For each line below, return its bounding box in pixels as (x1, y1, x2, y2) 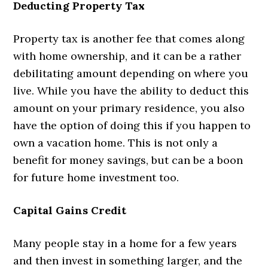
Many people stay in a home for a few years (13, 236, 237, 250)
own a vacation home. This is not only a (13, 135, 218, 150)
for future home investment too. (13, 170, 179, 184)
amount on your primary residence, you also (13, 100, 245, 115)
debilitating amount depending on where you (13, 66, 249, 80)
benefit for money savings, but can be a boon (13, 153, 243, 167)
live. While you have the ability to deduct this (13, 83, 249, 98)
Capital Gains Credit (13, 203, 127, 217)
